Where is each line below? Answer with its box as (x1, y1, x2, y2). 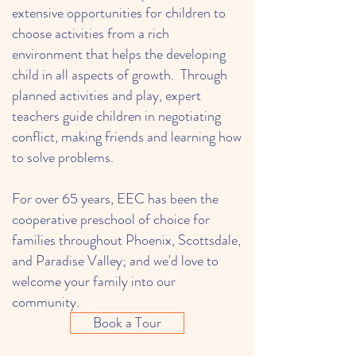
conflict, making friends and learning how (12, 126, 242, 147)
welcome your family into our (12, 271, 176, 292)
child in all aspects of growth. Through (12, 64, 227, 85)
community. (12, 292, 79, 312)
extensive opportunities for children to (12, 2, 226, 23)
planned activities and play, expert (12, 85, 201, 106)
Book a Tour (93, 312, 161, 333)
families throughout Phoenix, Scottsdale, (12, 230, 241, 250)
